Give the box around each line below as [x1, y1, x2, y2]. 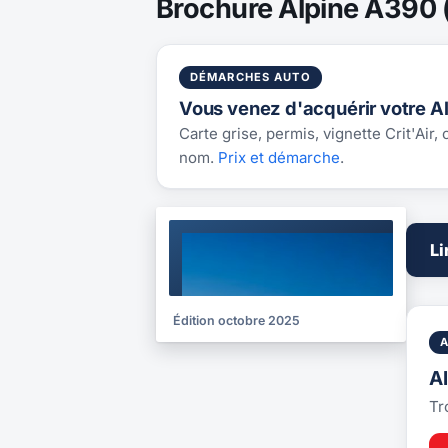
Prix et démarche [218, 148, 340, 168]
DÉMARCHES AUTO [190, 70, 311, 84]
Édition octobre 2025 [173, 313, 300, 329]
